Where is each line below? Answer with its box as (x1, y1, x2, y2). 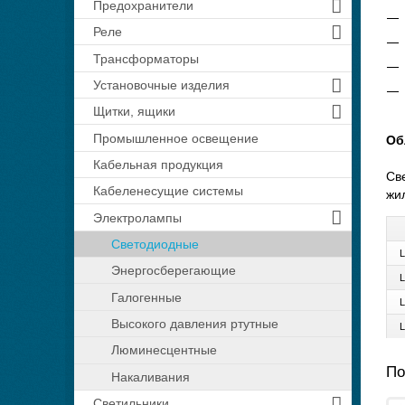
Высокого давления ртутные (111, 316, 279, 331)
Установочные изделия (92, 77, 230, 92)
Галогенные (111, 289, 183, 305)
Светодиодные (111, 236, 200, 251)
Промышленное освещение (92, 130, 259, 146)
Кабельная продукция (92, 156, 223, 172)
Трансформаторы (92, 51, 199, 66)
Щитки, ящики (92, 104, 175, 119)
